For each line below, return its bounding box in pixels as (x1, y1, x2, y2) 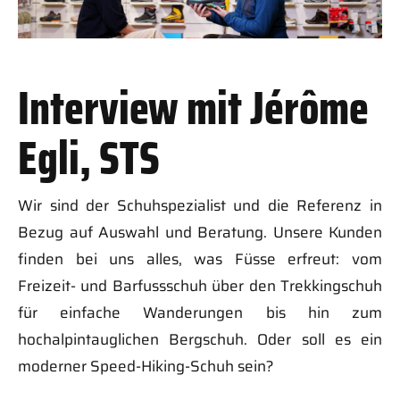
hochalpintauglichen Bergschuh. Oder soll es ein (18, 327, 382, 351)
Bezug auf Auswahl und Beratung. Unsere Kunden (18, 220, 382, 244)
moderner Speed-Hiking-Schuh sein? (18, 354, 274, 378)
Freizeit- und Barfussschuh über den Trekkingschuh (18, 273, 382, 297)
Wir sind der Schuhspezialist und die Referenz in (18, 193, 382, 217)
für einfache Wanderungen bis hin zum (18, 300, 382, 324)
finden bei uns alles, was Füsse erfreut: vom (18, 246, 382, 271)
